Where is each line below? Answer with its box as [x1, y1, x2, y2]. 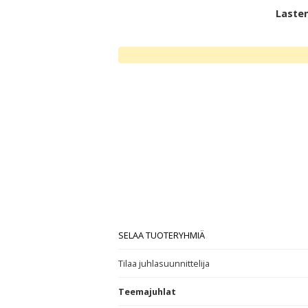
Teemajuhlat [118, 285, 176, 298]
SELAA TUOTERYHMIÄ [118, 229, 205, 241]
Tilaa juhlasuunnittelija [118, 257, 210, 269]
